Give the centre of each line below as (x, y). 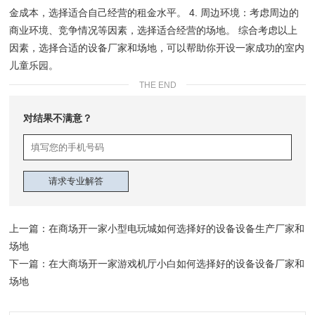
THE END (157, 85)
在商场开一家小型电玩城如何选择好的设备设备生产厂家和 (177, 228)
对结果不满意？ (58, 118)
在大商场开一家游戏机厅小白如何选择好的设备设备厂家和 (177, 263)
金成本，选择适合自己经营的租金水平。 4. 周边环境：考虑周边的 (154, 12)
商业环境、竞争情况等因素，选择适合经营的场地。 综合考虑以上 (154, 30)
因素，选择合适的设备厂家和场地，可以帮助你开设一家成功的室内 (157, 47)
